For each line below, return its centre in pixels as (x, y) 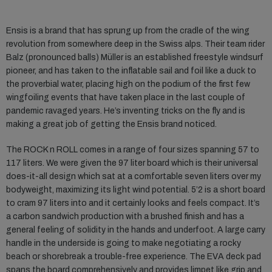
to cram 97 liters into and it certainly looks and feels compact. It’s (133, 203)
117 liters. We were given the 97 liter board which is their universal (132, 163)
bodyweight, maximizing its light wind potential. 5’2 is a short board (136, 190)
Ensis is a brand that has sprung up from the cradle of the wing (128, 31)
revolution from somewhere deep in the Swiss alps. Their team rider (135, 44)
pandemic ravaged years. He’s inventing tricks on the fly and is (126, 111)
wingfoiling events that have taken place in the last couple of (126, 98)
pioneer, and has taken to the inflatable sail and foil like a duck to (131, 71)
